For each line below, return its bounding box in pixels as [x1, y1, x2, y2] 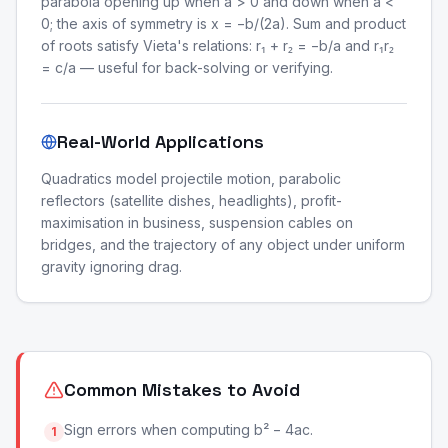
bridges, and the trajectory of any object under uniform [41, 236, 405, 253]
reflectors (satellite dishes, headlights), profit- [41, 192, 342, 209]
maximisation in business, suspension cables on [41, 214, 353, 231]
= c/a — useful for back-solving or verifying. [41, 59, 333, 76]
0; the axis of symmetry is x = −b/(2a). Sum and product [41, 15, 406, 32]
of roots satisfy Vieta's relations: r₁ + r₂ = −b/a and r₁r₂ [41, 37, 394, 54]
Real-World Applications [57, 130, 264, 153]
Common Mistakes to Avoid [64, 378, 300, 401]
